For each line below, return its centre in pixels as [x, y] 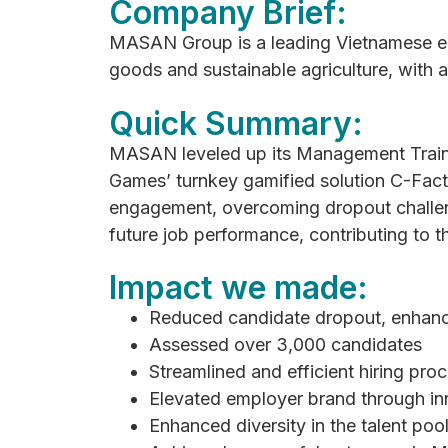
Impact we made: [239, 288]
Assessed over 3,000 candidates [286, 345]
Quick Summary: [236, 123]
